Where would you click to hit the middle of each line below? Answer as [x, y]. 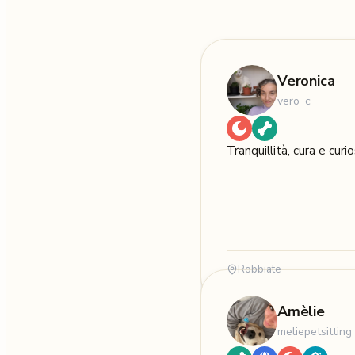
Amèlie [301, 312]
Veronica [306, 81]
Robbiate [259, 270]
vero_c [294, 101]
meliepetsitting [315, 332]
